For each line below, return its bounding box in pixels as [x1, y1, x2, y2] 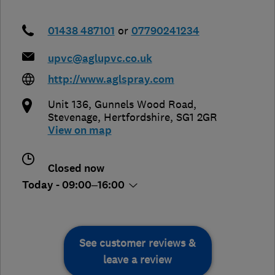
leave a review [103, 252, 172, 266]
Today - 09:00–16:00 [22, 177, 127, 192]
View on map [47, 123, 112, 137]
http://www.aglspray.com [47, 72, 174, 87]
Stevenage [47, 110, 98, 124]
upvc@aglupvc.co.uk [47, 51, 152, 66]
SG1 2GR [176, 110, 217, 124]
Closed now [47, 161, 104, 176]
